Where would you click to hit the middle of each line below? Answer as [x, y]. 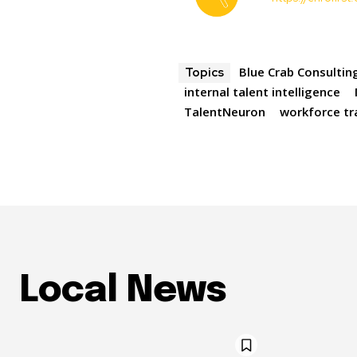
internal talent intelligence [263, 92]
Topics [205, 73]
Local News [123, 292]
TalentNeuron [225, 112]
